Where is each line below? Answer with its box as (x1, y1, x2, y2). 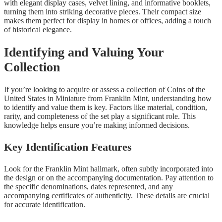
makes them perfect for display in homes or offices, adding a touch (4, 16, 211, 25)
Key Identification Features (4, 141, 132, 154)
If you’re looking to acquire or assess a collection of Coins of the (4, 85, 205, 94)
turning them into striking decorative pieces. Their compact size (4, 7, 201, 16)
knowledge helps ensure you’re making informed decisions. (4, 121, 190, 130)
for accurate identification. (4, 200, 85, 209)
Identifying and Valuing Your (4, 45, 164, 59)
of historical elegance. (4, 25, 72, 34)
